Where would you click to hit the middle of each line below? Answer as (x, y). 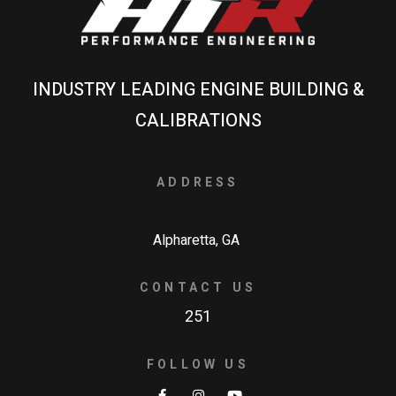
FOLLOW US (198, 365)
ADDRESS (198, 183)
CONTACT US (198, 288)
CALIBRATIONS (198, 121)
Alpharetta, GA (198, 241)
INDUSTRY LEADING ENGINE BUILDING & (198, 90)
